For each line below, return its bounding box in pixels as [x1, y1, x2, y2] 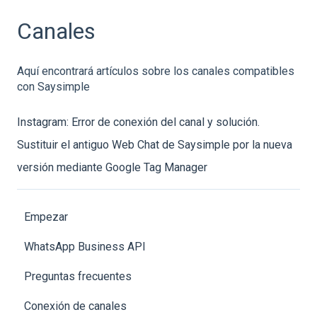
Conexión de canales [24, 299, 127, 313]
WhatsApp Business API [24, 240, 146, 254]
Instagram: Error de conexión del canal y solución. [17, 115, 260, 129]
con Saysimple [17, 80, 90, 94]
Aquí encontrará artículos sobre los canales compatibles [17, 64, 294, 79]
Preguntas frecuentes [24, 270, 132, 284]
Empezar [24, 210, 68, 224]
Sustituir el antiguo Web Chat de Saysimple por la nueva [17, 137, 292, 151]
